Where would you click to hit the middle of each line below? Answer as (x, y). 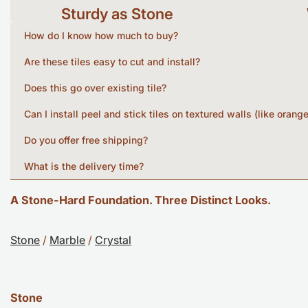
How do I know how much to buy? (101, 36)
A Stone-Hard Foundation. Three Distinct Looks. (141, 200)
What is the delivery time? (84, 166)
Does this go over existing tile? (95, 88)
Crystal (113, 240)
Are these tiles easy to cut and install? (112, 62)
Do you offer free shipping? (86, 140)
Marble (67, 240)
